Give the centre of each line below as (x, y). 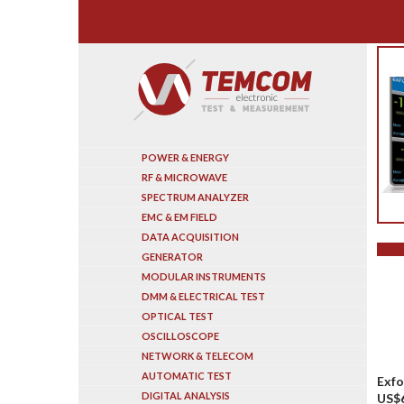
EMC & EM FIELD (179, 217)
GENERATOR (172, 257)
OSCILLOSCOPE (180, 336)
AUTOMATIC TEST (187, 376)
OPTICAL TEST (178, 316)
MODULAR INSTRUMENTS (204, 276)
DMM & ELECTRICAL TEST (203, 296)
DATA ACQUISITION (190, 237)
